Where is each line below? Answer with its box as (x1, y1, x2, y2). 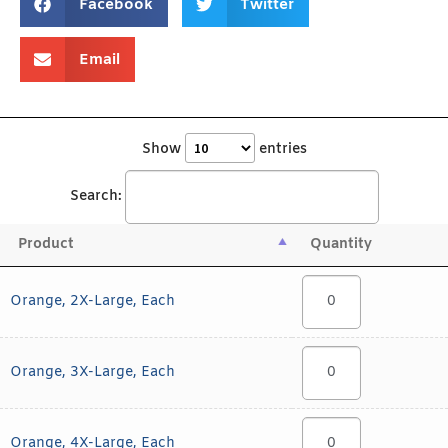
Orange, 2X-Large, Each (10, 292, 175, 312)
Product (18, 235, 74, 255)
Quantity (310, 235, 372, 255)
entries (254, 140, 307, 160)
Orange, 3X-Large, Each (10, 363, 175, 383)
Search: (69, 187, 122, 207)
